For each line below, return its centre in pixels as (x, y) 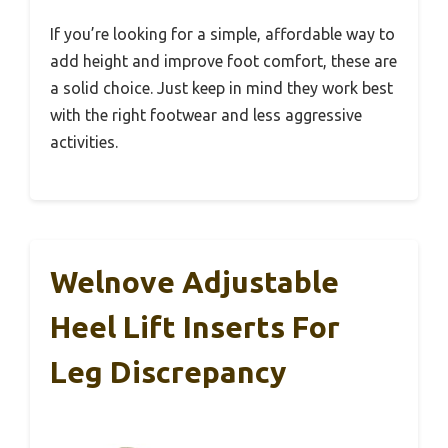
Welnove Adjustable (194, 281)
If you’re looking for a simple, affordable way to (222, 33)
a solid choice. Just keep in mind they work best (221, 87)
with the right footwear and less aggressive (206, 114)
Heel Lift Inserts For (195, 326)
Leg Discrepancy (168, 371)
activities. (84, 141)
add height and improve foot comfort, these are (223, 60)
